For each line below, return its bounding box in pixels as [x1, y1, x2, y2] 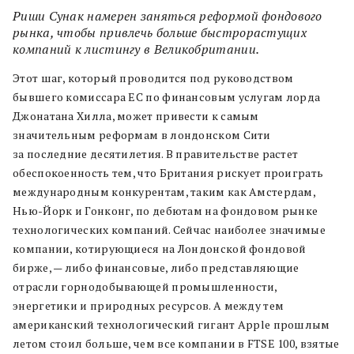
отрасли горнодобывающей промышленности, [13, 278, 277, 294]
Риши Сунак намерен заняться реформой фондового [13, 6, 322, 24]
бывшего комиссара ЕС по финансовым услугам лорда [13, 88, 321, 104]
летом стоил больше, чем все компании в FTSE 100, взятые [13, 335, 340, 351]
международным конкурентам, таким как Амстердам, [13, 183, 316, 199]
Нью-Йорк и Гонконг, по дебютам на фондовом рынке [13, 202, 318, 218]
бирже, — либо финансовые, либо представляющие [13, 259, 299, 275]
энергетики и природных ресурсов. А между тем [13, 297, 284, 313]
